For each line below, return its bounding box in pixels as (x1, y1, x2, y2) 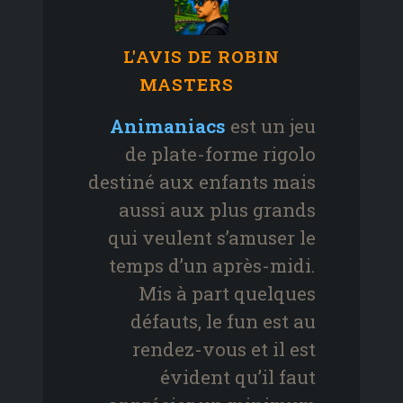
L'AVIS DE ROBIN (123, 45, 280, 68)
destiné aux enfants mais (88, 169, 316, 195)
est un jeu (226, 113, 316, 139)
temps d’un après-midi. (109, 253, 316, 279)
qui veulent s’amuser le (108, 225, 316, 251)
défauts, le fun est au (130, 309, 316, 335)
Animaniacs (110, 113, 226, 139)
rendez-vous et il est (132, 336, 316, 363)
